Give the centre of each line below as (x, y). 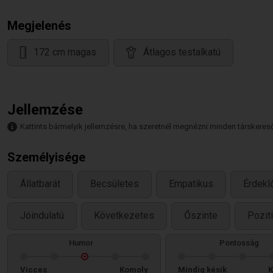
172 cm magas (65, 52)
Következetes (124, 216)
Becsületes (115, 184)
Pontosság (239, 243)
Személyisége (46, 157)
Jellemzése (45, 110)
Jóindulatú (42, 216)
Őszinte (201, 216)
